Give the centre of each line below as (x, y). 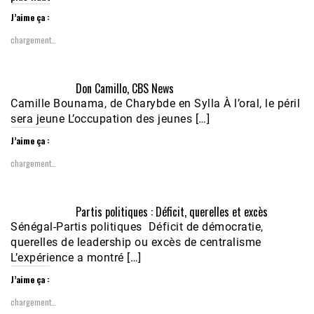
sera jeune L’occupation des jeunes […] (110, 119)
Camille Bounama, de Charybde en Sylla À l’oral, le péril (155, 104)
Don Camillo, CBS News (124, 89)
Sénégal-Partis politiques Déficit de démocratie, (137, 227)
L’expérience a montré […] (76, 258)
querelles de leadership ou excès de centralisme (136, 243)
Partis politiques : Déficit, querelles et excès (171, 212)
